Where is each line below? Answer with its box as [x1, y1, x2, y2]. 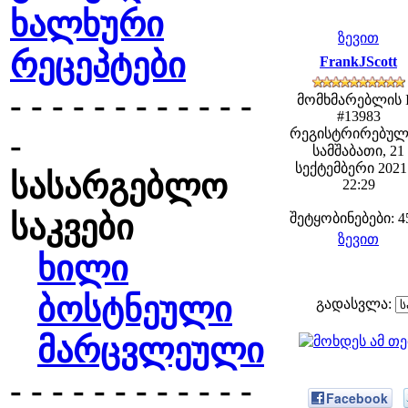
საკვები [10, 209, 134, 247]
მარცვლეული [37, 331, 264, 370]
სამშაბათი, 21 [312, 143, 404, 158]
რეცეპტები [10, 46, 186, 85]
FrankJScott [320, 54, 397, 69]
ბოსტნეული [37, 291, 232, 329]
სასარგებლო [10, 168, 228, 206]
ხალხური [10, 5, 164, 44]
